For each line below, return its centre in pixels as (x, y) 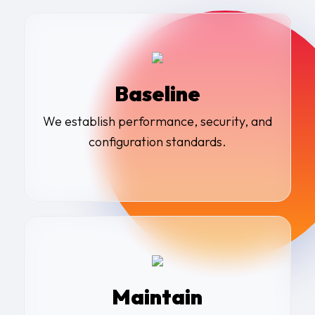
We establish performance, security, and (157, 122)
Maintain (157, 297)
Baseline (157, 94)
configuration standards (155, 142)
